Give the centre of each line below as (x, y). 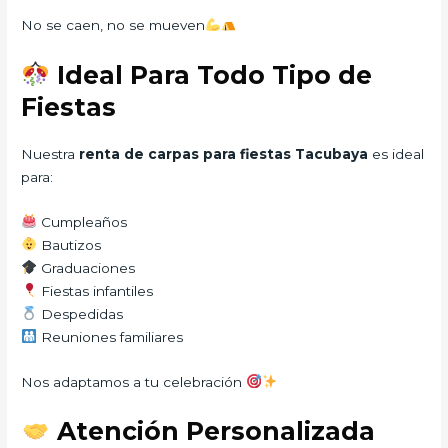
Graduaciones (85, 267)
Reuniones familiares (109, 336)
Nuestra (50, 153)
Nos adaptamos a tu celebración (134, 381)
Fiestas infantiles (94, 290)
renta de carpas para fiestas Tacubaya (224, 153)
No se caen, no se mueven (113, 24)
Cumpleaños (81, 221)
